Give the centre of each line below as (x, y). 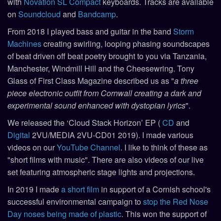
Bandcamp (97, 14)
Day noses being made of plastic (64, 214)
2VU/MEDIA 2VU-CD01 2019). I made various (112, 135)
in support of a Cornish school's (155, 189)
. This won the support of (164, 214)
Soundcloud (39, 14)
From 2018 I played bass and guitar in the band (90, 31)
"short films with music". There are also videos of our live (106, 159)
